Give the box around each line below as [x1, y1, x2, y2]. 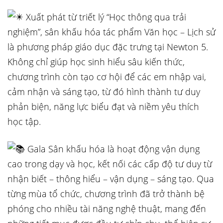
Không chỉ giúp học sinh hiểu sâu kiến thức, [7, 56, 185, 68]
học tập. [7, 115, 41, 127]
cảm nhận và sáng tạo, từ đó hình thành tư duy [7, 86, 200, 98]
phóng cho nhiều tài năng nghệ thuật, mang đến [7, 203, 206, 215]
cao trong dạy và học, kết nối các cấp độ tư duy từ [7, 158, 212, 170]
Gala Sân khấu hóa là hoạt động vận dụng [25, 143, 200, 155]
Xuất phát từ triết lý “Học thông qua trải [23, 11, 186, 23]
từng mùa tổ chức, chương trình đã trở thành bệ [7, 188, 205, 200]
